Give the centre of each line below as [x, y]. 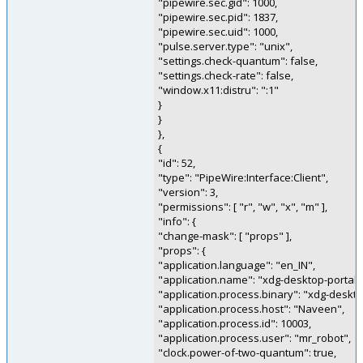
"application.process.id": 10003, [235, 323]
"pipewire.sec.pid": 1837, [218, 17]
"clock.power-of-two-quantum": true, [247, 352]
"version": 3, [188, 192]
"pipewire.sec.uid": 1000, [218, 32]
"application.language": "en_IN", [237, 265]
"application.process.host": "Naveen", [251, 309]
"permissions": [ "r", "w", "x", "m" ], [243, 207]
